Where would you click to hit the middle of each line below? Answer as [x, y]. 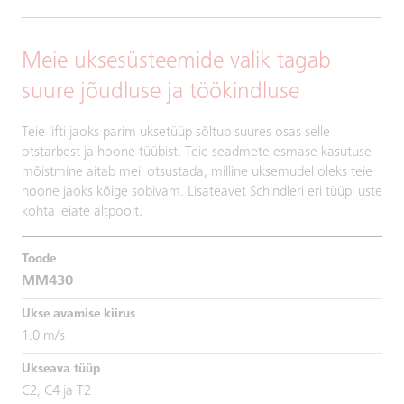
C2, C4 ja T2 [56, 391]
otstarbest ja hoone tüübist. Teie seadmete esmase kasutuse [197, 152]
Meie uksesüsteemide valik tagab [176, 62]
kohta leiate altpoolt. [82, 211]
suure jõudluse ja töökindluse [161, 92]
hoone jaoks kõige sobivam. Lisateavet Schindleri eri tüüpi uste [202, 192]
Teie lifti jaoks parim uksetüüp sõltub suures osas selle [176, 132]
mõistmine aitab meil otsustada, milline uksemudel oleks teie [197, 172]
